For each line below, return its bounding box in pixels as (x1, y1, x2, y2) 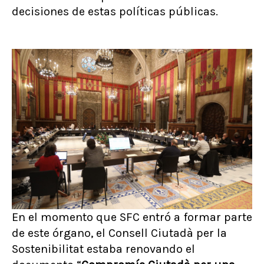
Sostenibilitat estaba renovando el (12, 242, 195, 256)
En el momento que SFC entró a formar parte (12, 210, 252, 224)
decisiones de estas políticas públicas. (12, 5, 218, 18)
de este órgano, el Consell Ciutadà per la (12, 226, 227, 240)
